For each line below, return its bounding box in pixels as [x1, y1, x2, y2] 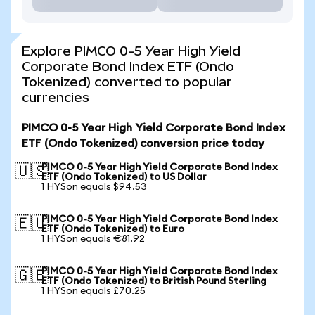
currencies [22, 90, 89, 105]
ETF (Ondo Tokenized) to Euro [41, 224, 184, 234]
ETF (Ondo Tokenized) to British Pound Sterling [41, 276, 266, 286]
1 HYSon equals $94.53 [41, 182, 147, 192]
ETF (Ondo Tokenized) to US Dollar [41, 172, 207, 182]
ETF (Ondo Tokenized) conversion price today [22, 138, 264, 149]
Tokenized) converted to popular [22, 75, 232, 89]
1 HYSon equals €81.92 [41, 234, 145, 244]
